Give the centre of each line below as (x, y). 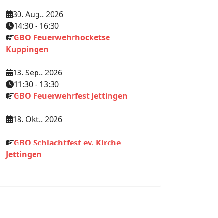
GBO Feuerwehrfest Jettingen (71, 96)
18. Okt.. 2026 (37, 119)
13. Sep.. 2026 (37, 73)
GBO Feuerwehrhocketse (62, 37)
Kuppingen (27, 49)
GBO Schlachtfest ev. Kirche (67, 143)
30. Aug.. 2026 (38, 14)
